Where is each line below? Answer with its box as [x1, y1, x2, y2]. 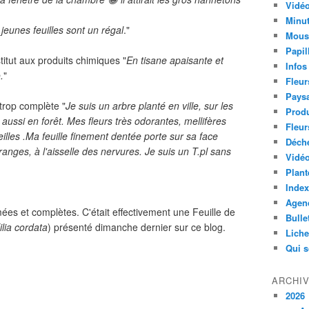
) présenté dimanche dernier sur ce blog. [48, 220, 226, 234]
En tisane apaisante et [126, 53, 223, 67]
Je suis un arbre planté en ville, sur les [66, 99, 233, 112]
